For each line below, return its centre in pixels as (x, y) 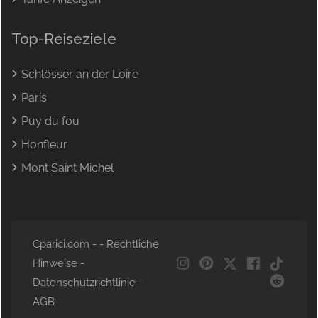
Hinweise (55, 264)
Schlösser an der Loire (80, 75)
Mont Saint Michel (67, 168)
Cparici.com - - (70, 245)
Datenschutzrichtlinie (84, 283)
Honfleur (44, 145)
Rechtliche (133, 245)
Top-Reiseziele (64, 39)
